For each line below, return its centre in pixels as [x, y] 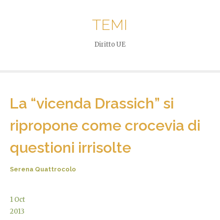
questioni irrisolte [70, 147]
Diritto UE [110, 44]
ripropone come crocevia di [105, 125]
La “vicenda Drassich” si [92, 103]
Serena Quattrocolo [43, 169]
